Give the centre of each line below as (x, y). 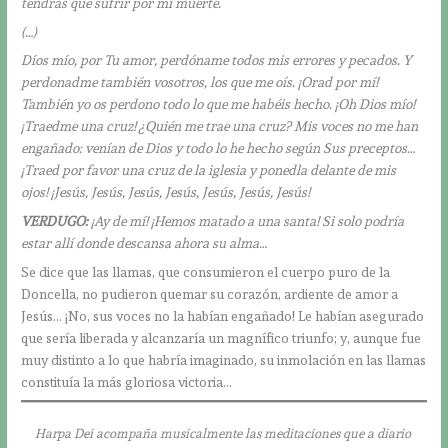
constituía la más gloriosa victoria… (127, 382)
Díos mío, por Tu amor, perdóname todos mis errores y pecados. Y (217, 60)
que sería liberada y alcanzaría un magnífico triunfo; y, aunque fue (221, 338)
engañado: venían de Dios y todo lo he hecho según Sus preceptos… (218, 148)
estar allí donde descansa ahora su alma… (144, 243)
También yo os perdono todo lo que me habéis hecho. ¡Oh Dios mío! (218, 104)
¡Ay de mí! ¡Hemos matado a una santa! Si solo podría (246, 221)
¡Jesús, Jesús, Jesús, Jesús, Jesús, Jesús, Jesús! (181, 192)
